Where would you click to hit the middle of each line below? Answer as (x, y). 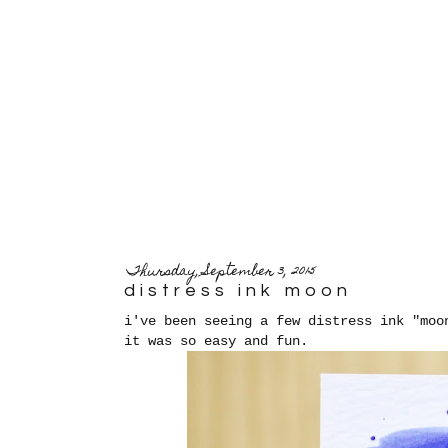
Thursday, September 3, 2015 (221, 272)
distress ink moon (238, 290)
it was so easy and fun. (216, 340)
